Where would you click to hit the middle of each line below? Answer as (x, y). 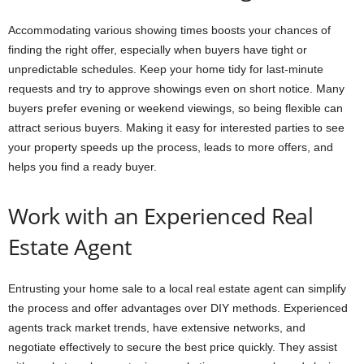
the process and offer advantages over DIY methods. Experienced (178, 308)
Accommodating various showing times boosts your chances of (169, 30)
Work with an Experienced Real (161, 216)
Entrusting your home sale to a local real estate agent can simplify (177, 289)
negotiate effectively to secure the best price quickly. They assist (173, 347)
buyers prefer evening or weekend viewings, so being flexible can (175, 108)
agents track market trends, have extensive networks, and (157, 328)
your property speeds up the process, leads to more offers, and (171, 147)
